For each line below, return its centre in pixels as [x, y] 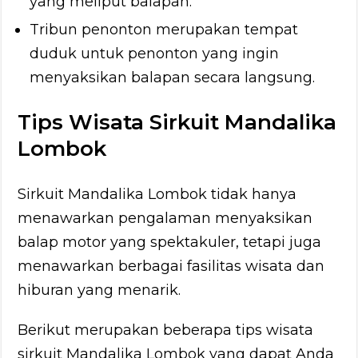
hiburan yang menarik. [99, 290]
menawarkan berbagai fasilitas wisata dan [171, 266]
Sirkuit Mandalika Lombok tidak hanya [157, 194]
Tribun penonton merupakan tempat [164, 29]
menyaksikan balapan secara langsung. [173, 77]
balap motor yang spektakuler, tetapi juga [170, 242]
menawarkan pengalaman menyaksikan [165, 218]
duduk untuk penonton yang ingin [155, 53]
